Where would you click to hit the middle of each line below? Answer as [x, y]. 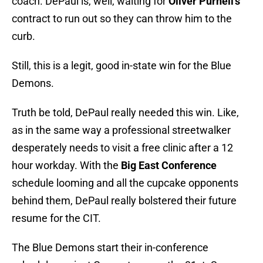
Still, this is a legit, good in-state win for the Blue [122, 66]
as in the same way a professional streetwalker [121, 130]
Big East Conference [169, 166]
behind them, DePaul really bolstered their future [124, 201]
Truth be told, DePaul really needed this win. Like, [125, 113]
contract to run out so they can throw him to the [122, 19]
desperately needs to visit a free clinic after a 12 [122, 148]
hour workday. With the [66, 166]
